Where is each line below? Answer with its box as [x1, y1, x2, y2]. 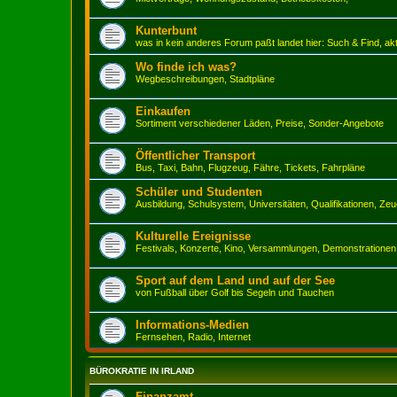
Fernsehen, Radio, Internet [136, 331, 251, 342]
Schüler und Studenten [136, 185, 262, 198]
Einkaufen [136, 105, 191, 118]
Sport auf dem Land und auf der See [136, 274, 335, 287]
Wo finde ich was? [136, 60, 237, 74]
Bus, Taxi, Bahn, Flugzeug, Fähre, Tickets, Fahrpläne [136, 162, 365, 173]
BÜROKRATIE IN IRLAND [90, 366, 194, 376]
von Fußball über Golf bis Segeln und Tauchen [136, 287, 334, 298]
